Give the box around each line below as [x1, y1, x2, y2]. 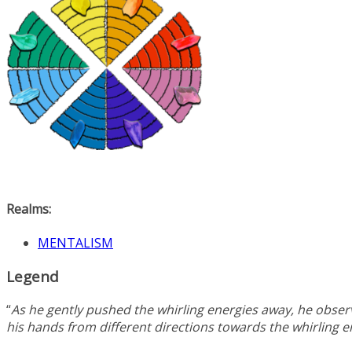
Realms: [6, 200, 51, 218]
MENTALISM [38, 234, 113, 252]
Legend [6, 266, 59, 287]
